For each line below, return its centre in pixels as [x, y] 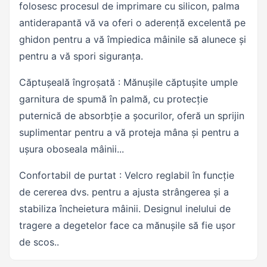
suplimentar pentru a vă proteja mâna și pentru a [129, 132]
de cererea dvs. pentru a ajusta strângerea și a [124, 192]
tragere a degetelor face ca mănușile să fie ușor [127, 225]
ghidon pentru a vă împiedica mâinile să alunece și [133, 39]
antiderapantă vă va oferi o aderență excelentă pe [132, 23]
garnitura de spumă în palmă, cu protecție [114, 99]
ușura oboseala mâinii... [72, 149]
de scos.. [39, 242]
